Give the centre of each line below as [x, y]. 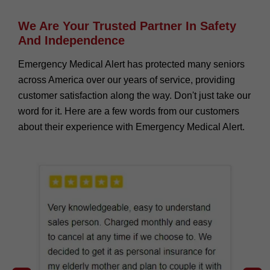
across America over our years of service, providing [127, 80]
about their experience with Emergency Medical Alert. [131, 127]
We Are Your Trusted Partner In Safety [127, 26]
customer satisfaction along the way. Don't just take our [134, 95]
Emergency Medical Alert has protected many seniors [131, 64]
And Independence [71, 40]
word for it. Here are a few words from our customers [129, 111]
